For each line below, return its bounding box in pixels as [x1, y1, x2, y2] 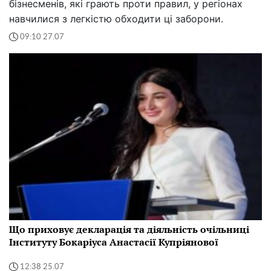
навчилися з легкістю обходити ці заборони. [9, 13, 223, 25]
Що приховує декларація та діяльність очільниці [9, 223, 249, 237]
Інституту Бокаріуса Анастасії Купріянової [9, 235, 218, 249]
